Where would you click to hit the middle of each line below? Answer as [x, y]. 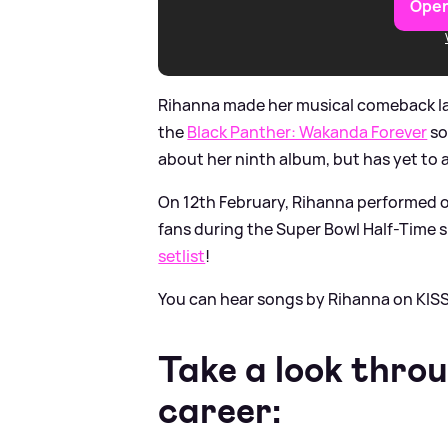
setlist [182, 255]
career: [220, 410]
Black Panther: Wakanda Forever [307, 131]
